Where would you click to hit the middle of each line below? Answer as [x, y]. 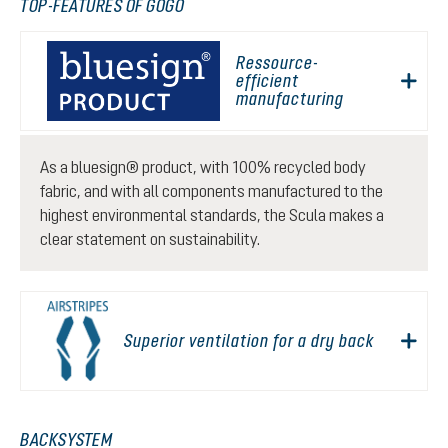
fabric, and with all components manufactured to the [211, 191]
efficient [267, 80]
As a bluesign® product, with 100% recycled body [203, 167]
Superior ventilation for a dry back [249, 340]
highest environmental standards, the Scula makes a [212, 215]
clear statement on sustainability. [153, 239]
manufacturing [289, 98]
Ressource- [277, 62]
